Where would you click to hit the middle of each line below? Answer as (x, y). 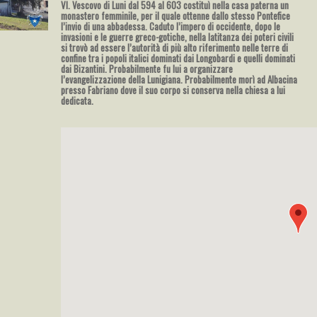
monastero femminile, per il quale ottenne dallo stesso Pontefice (175, 16)
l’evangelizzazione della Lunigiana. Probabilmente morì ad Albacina (179, 79)
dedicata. (77, 100)
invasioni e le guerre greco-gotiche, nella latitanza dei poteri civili (177, 37)
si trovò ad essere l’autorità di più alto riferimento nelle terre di (174, 47)
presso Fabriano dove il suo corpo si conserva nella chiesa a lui (173, 90)
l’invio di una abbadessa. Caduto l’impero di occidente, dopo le (170, 26)
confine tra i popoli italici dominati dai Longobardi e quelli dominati (178, 58)
